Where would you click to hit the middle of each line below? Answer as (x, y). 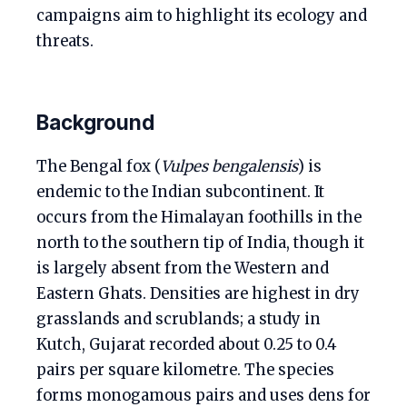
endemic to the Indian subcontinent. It (180, 192)
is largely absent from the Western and (183, 268)
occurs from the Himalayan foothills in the (199, 218)
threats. (65, 41)
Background (95, 122)
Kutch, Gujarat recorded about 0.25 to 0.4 (187, 345)
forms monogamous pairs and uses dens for (203, 396)
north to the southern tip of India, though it (200, 243)
